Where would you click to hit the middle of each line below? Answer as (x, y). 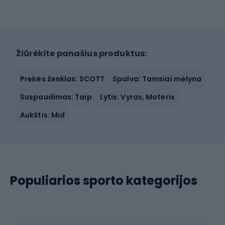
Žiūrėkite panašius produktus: (82, 53)
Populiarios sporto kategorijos (104, 181)
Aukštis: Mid (43, 115)
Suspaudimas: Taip (56, 97)
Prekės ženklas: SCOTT (63, 79)
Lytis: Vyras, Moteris (137, 97)
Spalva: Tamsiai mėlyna (157, 79)
